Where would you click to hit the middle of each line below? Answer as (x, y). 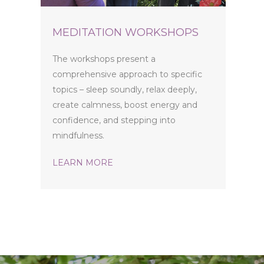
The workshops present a (104, 59)
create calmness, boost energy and (125, 105)
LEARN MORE (83, 162)
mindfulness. (78, 135)
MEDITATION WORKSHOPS (126, 32)
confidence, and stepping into (114, 120)
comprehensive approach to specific (127, 74)
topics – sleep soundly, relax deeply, (125, 89)
